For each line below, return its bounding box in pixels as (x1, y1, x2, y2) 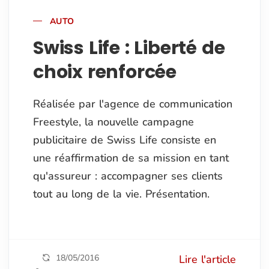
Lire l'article (179, 252, 236, 267)
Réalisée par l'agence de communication (33, 96, 232, 111)
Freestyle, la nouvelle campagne (33, 114, 194, 129)
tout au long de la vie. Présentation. (33, 186, 210, 201)
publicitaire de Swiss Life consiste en (33, 132, 216, 147)
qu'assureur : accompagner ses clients (33, 168, 223, 183)
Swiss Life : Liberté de (33, 35, 225, 61)
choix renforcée (33, 59, 177, 85)
